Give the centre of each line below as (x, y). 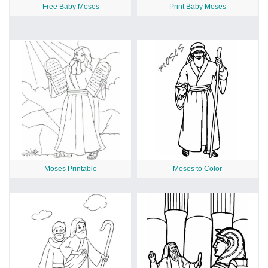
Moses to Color (197, 169)
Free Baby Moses (71, 7)
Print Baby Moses (197, 7)
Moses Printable (71, 169)
